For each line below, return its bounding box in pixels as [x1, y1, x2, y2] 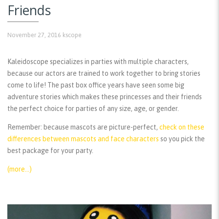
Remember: [7, 123, 42, 131]
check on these [159, 123, 204, 131]
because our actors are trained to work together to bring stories [7, 69, 200, 78]
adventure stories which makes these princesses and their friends [7, 93, 202, 101]
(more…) [7, 165, 32, 174]
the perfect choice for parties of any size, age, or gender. [7, 105, 179, 113]
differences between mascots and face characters [7, 135, 159, 143]
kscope [63, 31, 82, 39]
